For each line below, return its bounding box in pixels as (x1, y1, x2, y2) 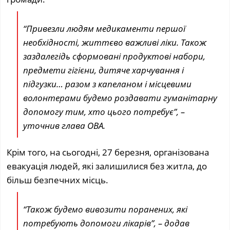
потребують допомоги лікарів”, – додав (23, 217, 190, 229)
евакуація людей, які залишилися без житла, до (7, 160, 207, 172)
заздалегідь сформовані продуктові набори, (23, 50, 206, 62)
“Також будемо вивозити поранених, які (23, 203, 188, 215)
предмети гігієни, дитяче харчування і (23, 64, 184, 76)
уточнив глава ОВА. (23, 119, 106, 131)
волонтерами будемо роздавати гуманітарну (23, 91, 218, 104)
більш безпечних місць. (7, 174, 109, 186)
